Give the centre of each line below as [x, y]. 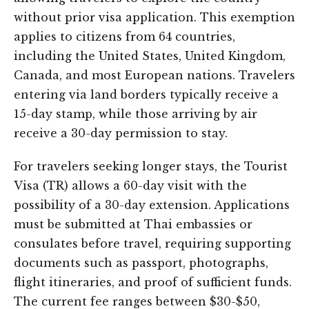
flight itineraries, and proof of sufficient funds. [153, 282]
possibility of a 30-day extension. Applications [152, 205]
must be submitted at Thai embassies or [133, 224]
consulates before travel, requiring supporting [152, 243]
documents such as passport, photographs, [141, 263]
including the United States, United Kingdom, [150, 56]
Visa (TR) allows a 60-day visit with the [130, 186]
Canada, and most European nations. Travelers [154, 75]
